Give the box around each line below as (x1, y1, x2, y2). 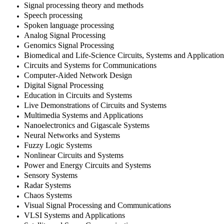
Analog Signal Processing (24, 31, 105, 40)
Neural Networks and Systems (24, 131, 120, 140)
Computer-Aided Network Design (24, 71, 132, 80)
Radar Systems (24, 181, 71, 190)
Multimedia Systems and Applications (24, 111, 143, 120)
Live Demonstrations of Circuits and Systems (24, 101, 166, 110)
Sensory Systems (24, 171, 77, 180)
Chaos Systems (24, 191, 72, 200)
